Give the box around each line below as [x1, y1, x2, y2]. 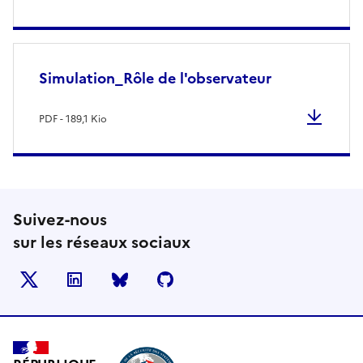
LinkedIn [91, 269, 145, 289]
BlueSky [136, 269, 185, 289]
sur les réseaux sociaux [13, 229, 190, 254]
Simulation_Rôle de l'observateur [39, 66, 271, 89]
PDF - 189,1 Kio [39, 111, 107, 126]
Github [181, 269, 226, 289]
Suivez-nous [13, 207, 107, 232]
